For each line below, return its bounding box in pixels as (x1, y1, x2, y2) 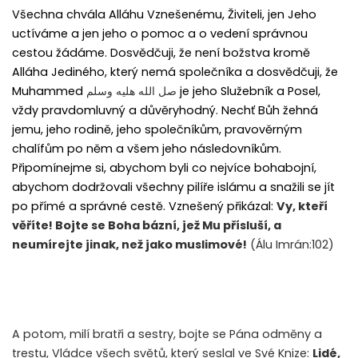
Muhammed (12, 83, 86, 100)
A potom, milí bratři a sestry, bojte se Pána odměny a (12, 326, 322, 343)
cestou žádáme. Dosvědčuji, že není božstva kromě (12, 45, 310, 62)
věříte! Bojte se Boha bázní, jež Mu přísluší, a (12, 217, 281, 234)
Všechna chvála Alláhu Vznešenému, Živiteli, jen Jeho (12, 6, 316, 23)
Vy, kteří (276, 198, 328, 215)
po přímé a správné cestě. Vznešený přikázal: (12, 198, 273, 215)
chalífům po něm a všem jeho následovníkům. (12, 141, 281, 157)
